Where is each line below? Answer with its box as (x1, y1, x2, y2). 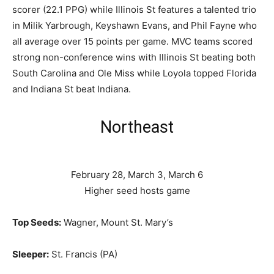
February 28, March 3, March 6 (71, 168, 203, 180)
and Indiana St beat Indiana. (12, 83, 131, 95)
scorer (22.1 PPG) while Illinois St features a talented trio (12, 3, 256, 15)
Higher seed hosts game (84, 184, 190, 196)
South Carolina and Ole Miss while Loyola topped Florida (12, 67, 256, 79)
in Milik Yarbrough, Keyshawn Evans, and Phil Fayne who (12, 19, 257, 31)
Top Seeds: (12, 216, 61, 228)
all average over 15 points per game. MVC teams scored (12, 35, 253, 47)
